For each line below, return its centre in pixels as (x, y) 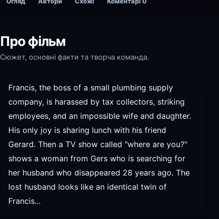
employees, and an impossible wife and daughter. (100, 116)
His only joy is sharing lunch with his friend (87, 130)
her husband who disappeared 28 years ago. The (99, 173)
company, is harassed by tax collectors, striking (97, 102)
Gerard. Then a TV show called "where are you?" (98, 144)
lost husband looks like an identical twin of (88, 187)
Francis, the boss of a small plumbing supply (91, 88)
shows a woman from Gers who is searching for (97, 158)
